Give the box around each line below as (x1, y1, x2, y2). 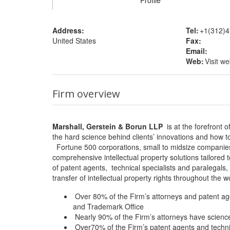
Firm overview (52, 87, 120, 101)
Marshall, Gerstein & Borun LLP (52, 121, 163, 131)
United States (52, 35, 96, 46)
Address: (52, 25, 84, 35)
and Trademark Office (73, 201, 144, 212)
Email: (185, 46, 207, 56)
